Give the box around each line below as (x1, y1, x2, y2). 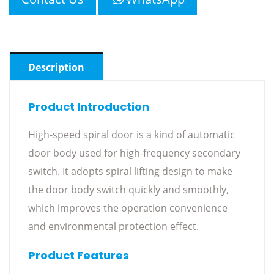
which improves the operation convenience (28, 201, 228, 215)
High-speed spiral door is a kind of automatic (28, 127, 235, 141)
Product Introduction (28, 98, 149, 114)
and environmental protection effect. (28, 219, 199, 233)
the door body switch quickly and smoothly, (28, 182, 229, 196)
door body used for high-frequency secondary (28, 146, 240, 160)
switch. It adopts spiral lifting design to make (28, 164, 232, 178)
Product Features (28, 247, 129, 263)
